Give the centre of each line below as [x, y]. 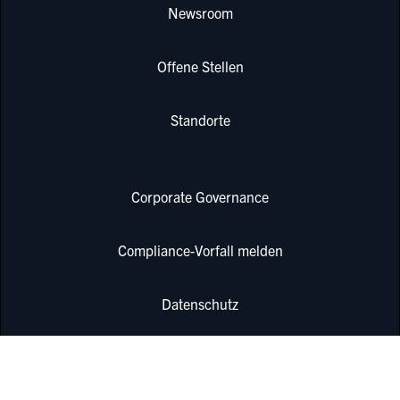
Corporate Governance [200, 196]
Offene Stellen [200, 67]
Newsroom [200, 13]
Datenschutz [200, 303]
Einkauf [200, 380]
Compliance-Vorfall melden [200, 250]
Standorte [200, 120]
